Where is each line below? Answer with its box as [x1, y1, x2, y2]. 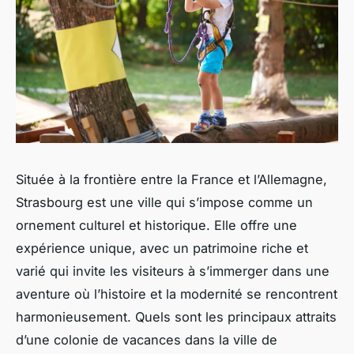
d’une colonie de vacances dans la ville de [16, 331, 277, 348]
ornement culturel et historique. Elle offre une [16, 217, 297, 233]
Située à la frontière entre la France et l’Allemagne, [16, 171, 327, 187]
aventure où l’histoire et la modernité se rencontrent [16, 285, 337, 302]
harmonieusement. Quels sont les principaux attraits [16, 308, 337, 325]
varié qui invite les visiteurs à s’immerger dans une [16, 262, 330, 279]
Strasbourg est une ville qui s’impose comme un [16, 194, 313, 210]
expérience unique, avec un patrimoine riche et [16, 239, 308, 256]
